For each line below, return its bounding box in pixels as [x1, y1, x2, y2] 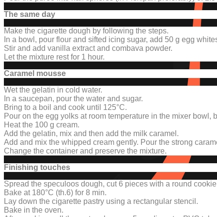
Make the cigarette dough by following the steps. [4, 26, 169, 35]
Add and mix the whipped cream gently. [4, 138, 139, 146]
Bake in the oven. [4, 205, 63, 214]
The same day [4, 10, 55, 18]
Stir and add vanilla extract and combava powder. [4, 44, 172, 52]
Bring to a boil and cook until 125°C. [4, 103, 127, 111]
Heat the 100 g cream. [4, 120, 79, 129]
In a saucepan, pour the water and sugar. [4, 94, 143, 103]
